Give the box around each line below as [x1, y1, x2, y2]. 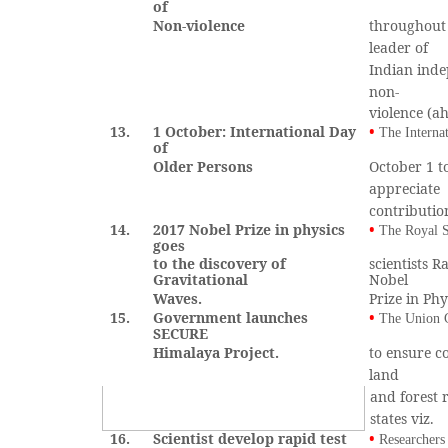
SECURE [153, 324, 209, 343]
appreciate [369, 179, 441, 198]
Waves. [153, 289, 203, 308]
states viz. [370, 409, 435, 428]
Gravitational [153, 270, 249, 289]
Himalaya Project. [153, 343, 280, 362]
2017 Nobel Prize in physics [153, 220, 346, 239]
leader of [369, 38, 429, 57]
